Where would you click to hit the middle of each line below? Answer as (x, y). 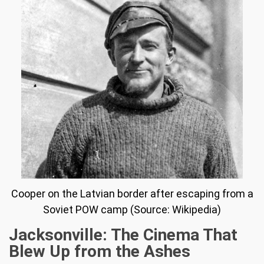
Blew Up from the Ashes (100, 252)
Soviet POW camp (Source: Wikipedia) (132, 210)
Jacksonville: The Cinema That (123, 235)
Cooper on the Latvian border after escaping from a (132, 194)
